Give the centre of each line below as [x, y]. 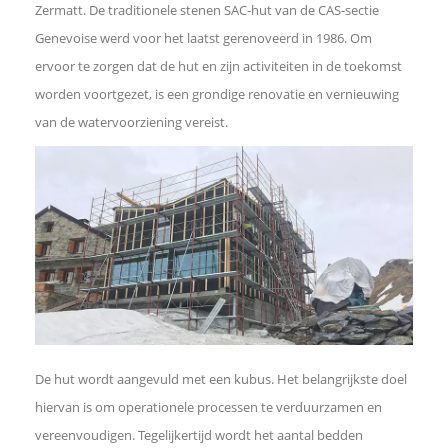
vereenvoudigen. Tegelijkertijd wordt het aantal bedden [199, 434]
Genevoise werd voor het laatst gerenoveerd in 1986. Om [203, 38]
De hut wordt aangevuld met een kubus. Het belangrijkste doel [221, 378]
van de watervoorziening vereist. [131, 122]
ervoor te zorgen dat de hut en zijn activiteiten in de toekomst [218, 66]
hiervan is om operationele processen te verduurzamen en [208, 406]
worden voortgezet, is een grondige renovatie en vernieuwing [217, 94]
